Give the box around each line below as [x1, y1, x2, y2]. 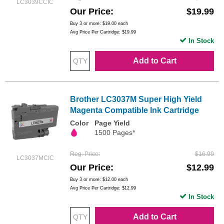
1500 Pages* [94, 128, 135, 136]
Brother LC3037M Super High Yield [70, 94, 202, 103]
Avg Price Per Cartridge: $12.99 [70, 185, 136, 191]
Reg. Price [70, 150, 98, 158]
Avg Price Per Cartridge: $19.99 [70, 29, 136, 34]
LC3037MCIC [16, 154, 54, 161]
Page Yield [94, 118, 130, 127]
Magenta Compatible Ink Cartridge [70, 105, 199, 114]
